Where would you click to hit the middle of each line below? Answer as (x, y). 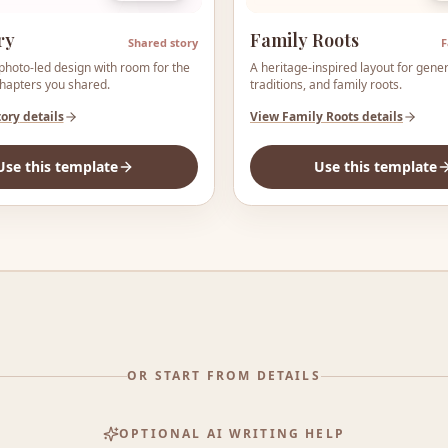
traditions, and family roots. (326, 84)
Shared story (163, 42)
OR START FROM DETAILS (224, 376)
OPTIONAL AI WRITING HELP (232, 434)
